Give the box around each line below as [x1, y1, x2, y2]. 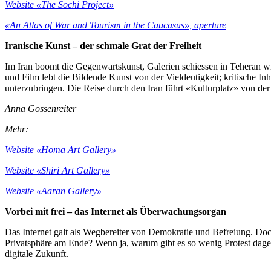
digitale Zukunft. [5, 248, 68, 259]
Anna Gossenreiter [5, 103, 76, 114]
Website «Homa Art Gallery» [5, 144, 116, 155]
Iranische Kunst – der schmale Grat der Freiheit [5, 40, 201, 51]
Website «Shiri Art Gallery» [5, 165, 110, 175]
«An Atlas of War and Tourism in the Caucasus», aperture [5, 19, 226, 30]
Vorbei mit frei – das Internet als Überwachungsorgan [5, 206, 226, 217]
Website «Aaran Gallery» [5, 185, 102, 196]
